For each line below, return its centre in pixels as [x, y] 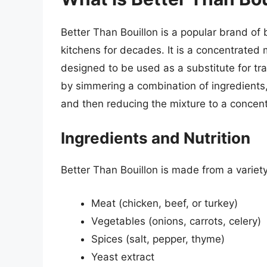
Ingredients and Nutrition [156, 138]
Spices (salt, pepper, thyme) [158, 239]
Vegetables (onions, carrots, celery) [176, 221]
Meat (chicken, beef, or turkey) [164, 203]
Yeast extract [123, 257]
